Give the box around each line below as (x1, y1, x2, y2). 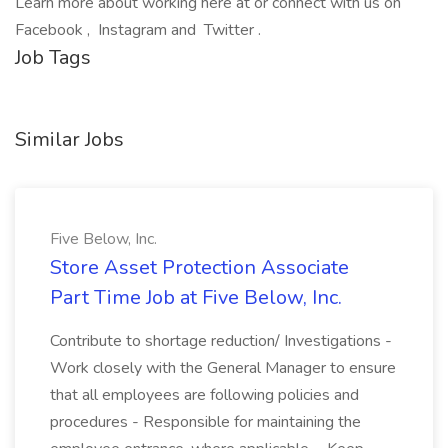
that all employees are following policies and (50, 384, 359, 406)
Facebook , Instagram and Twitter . (15, 19, 261, 41)
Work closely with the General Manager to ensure (50, 357, 396, 379)
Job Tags (15, 44, 91, 71)
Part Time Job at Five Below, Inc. (50, 284, 342, 311)
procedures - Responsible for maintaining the (50, 411, 361, 433)
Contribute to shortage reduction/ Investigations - (50, 330, 392, 352)
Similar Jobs (15, 126, 124, 153)
